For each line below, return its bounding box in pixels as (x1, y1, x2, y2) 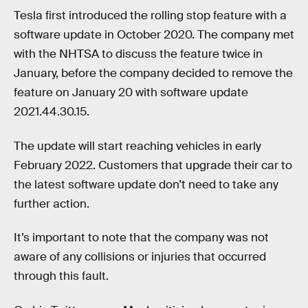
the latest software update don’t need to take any (14, 177, 278, 192)
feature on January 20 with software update (14, 85, 248, 100)
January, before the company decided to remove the (14, 66, 293, 81)
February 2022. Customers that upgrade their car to (14, 157, 292, 173)
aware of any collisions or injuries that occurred (14, 250, 266, 265)
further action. (14, 196, 89, 211)
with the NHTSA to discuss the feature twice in (14, 47, 263, 62)
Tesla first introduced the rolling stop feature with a (14, 8, 287, 23)
